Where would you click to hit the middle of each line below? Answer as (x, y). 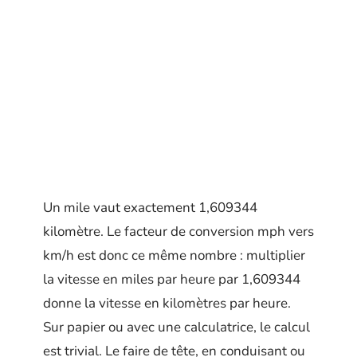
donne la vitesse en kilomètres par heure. (167, 303)
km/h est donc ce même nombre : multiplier (174, 255)
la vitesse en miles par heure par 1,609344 (172, 279)
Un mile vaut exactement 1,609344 (150, 208)
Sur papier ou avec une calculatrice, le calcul (177, 327)
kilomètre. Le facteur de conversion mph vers (178, 231)
